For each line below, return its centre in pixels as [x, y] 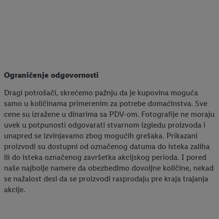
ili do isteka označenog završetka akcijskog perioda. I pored [105, 157]
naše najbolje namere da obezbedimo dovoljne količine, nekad [109, 168]
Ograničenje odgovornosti [51, 75]
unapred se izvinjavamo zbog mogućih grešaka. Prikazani [101, 135]
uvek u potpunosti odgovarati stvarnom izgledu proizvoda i [105, 125]
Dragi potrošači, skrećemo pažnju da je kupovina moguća [101, 92]
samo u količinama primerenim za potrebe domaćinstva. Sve [106, 103]
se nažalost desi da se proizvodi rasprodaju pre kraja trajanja [106, 178]
